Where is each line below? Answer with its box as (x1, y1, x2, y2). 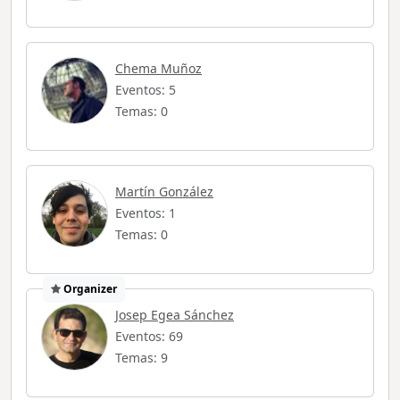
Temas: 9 (115, 349, 168, 367)
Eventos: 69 (115, 328, 183, 346)
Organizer (61, 281, 117, 297)
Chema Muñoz (115, 60, 202, 78)
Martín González (115, 183, 213, 201)
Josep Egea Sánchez (115, 306, 234, 324)
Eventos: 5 (115, 81, 176, 99)
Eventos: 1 (115, 204, 176, 222)
